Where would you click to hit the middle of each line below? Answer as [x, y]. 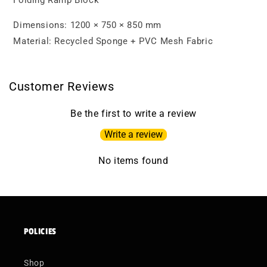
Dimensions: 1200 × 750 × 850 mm [87, 25]
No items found [133, 161]
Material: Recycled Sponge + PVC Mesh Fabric [113, 41]
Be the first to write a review [133, 114]
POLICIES [40, 232]
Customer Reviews [62, 87]
